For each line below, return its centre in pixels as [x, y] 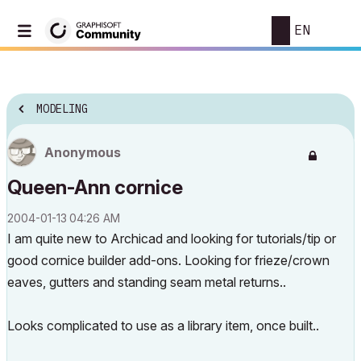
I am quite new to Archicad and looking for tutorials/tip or [172, 239]
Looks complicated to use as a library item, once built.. [163, 326]
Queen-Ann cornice [95, 187]
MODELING [62, 109]
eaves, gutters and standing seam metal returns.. [147, 282]
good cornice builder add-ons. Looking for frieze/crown [168, 260]
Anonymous [83, 152]
